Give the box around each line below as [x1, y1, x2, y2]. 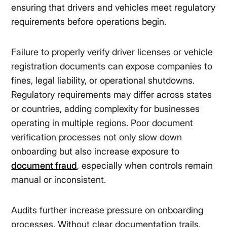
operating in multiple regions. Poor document [11, 118, 194, 129]
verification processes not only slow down [11, 132, 182, 143]
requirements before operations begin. [11, 16, 167, 27]
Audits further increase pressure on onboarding [11, 205, 204, 216]
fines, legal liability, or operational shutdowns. [11, 75, 195, 86]
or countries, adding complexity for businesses [11, 103, 200, 115]
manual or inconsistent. [11, 174, 106, 185]
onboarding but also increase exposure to [11, 146, 180, 157]
